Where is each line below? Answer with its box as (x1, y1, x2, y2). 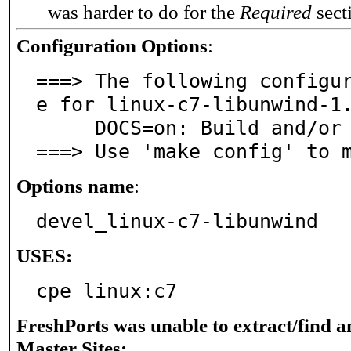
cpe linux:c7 (36, 279, 177, 302)
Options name (16, 175, 134, 197)
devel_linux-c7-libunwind (36, 209, 318, 233)
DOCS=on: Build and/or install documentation (36, 116, 95, 139)
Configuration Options (16, 34, 208, 56)
